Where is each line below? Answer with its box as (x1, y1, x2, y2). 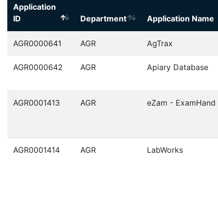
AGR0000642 (13, 62, 63, 72)
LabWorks (147, 145, 183, 155)
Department (80, 14, 127, 23)
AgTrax (147, 38, 173, 48)
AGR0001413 (13, 98, 60, 108)
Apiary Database (147, 62, 208, 72)
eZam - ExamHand (147, 98, 216, 108)
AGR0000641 (13, 38, 61, 48)
